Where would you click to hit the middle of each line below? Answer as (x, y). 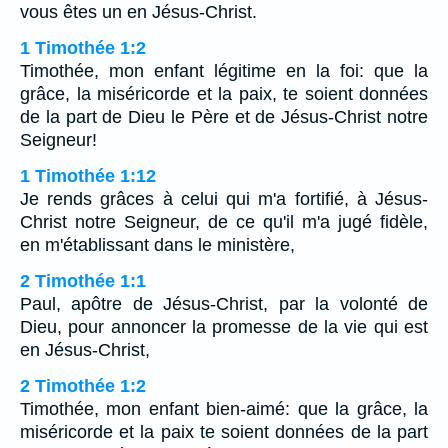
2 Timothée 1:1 (83, 280)
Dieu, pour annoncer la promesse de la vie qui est (224, 326)
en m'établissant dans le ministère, (157, 244)
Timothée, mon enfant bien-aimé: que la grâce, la (224, 408)
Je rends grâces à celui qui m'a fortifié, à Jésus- (224, 198)
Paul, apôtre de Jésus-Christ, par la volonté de (224, 303)
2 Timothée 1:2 (83, 385)
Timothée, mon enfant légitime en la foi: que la (224, 70)
